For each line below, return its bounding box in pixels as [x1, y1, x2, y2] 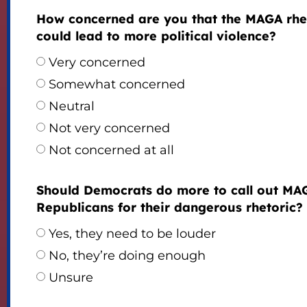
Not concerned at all [48, 143, 174, 158]
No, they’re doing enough [48, 248, 206, 264]
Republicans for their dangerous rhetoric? [36, 199, 303, 216]
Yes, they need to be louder [48, 226, 216, 242]
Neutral [48, 99, 95, 114]
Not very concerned [48, 121, 170, 136]
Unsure [48, 270, 93, 286]
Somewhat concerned [48, 77, 185, 93]
